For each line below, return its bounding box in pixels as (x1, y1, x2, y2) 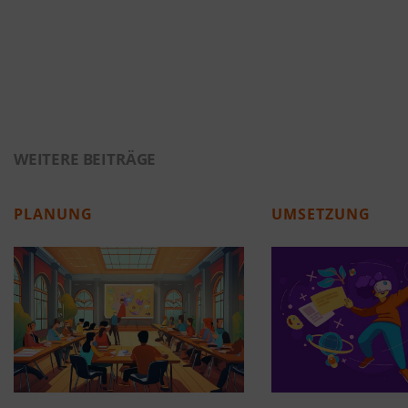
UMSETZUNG (270, 203, 371, 224)
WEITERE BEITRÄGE (14, 148, 157, 169)
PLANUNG (14, 203, 93, 224)
